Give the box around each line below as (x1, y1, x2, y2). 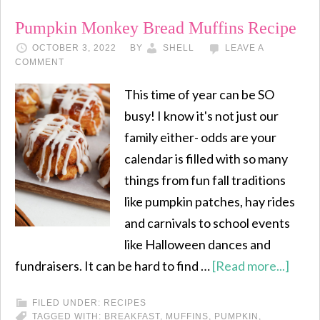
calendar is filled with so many (124, 151, 288, 166)
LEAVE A (225, 43, 264, 53)
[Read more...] (212, 258, 289, 274)
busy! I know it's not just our (124, 108, 279, 124)
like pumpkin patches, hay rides (124, 194, 295, 209)
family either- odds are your (124, 129, 276, 145)
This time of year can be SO (124, 86, 274, 102)
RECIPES (104, 298, 146, 308)
